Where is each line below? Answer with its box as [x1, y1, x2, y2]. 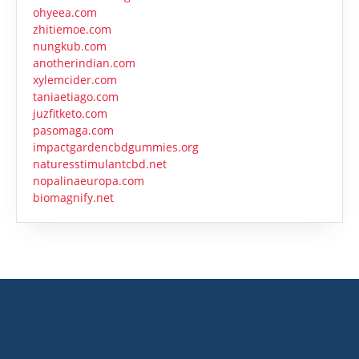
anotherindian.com [33, 55, 135, 71]
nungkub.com [33, 38, 107, 54]
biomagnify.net [33, 190, 114, 206]
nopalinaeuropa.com [33, 173, 144, 189]
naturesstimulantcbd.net [33, 156, 167, 172]
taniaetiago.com [33, 89, 119, 105]
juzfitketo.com [33, 106, 107, 122]
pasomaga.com [33, 123, 114, 139]
